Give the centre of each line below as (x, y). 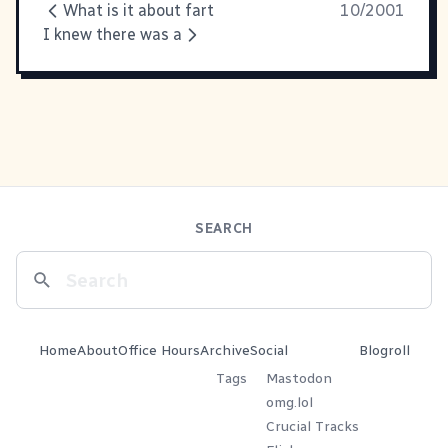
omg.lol (289, 402)
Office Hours (158, 350)
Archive (224, 350)
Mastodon (298, 378)
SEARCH (224, 229)
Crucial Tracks (312, 426)
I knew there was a (112, 34)
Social (268, 350)
